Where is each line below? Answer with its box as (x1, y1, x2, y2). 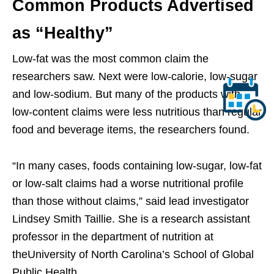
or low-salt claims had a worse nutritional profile (12, 177, 243, 190)
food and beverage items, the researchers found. (12, 124, 250, 136)
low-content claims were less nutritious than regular (12, 106, 262, 119)
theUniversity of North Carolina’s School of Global (12, 248, 254, 261)
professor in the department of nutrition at (12, 231, 213, 243)
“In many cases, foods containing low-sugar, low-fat (12, 160, 262, 172)
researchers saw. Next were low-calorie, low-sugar (12, 70, 257, 83)
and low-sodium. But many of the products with (12, 88, 240, 101)
